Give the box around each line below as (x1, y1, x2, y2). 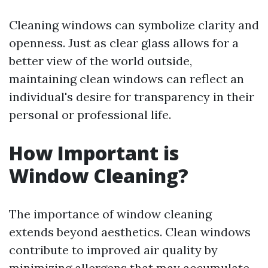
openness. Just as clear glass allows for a (9, 35, 239, 50)
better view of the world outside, (9, 53, 192, 68)
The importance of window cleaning (9, 206, 212, 221)
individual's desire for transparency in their (9, 89, 254, 104)
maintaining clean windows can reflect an (9, 71, 244, 86)
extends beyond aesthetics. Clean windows (9, 224, 251, 239)
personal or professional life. (9, 107, 171, 122)
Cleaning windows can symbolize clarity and (9, 17, 259, 32)
